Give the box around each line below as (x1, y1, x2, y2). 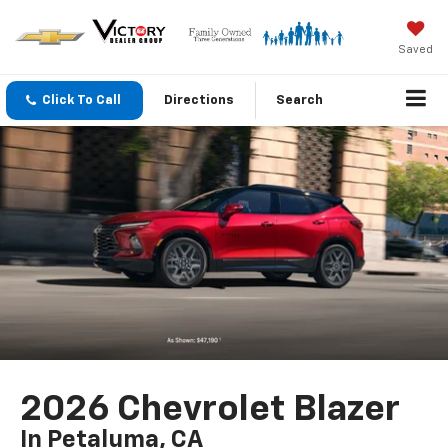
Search (276, 94, 323, 108)
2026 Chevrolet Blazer (20, 392, 401, 429)
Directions (164, 94, 234, 108)
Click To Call (42, 94, 121, 108)
